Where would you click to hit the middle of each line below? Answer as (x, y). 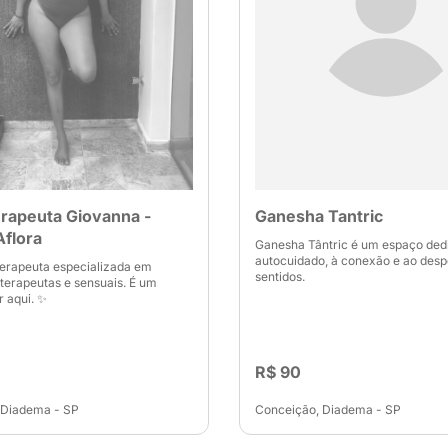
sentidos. (280, 276)
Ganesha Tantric (319, 216)
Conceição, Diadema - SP (328, 409)
